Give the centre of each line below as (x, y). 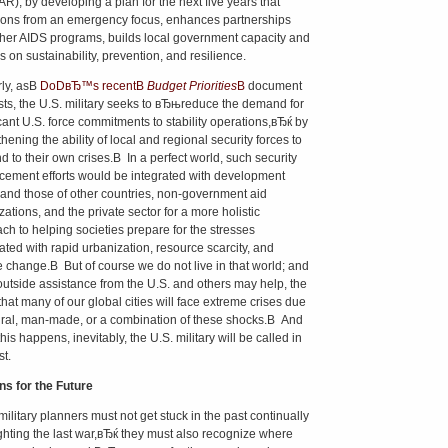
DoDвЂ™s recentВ (93, 86)
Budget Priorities (191, 86)
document (274, 86)
